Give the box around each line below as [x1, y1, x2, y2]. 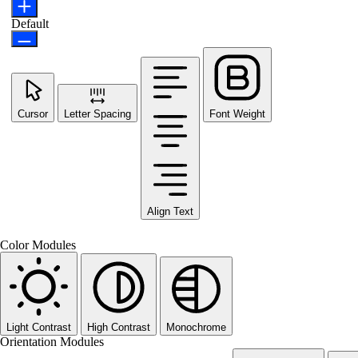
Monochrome [166, 321, 226, 334]
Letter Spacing [64, 108, 131, 121]
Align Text [147, 205, 193, 218]
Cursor [18, 108, 48, 121]
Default [11, 17, 49, 31]
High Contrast [87, 321, 150, 334]
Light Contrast [6, 321, 71, 334]
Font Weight [209, 108, 265, 121]
